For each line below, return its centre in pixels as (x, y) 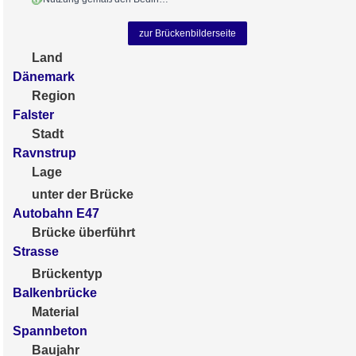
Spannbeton (50, 331)
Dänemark (44, 76)
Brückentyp (67, 273)
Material (55, 311)
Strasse (36, 251)
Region (54, 95)
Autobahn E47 (56, 213)
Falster (33, 114)
